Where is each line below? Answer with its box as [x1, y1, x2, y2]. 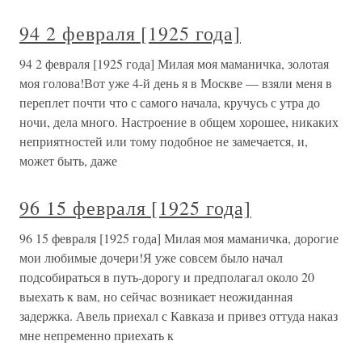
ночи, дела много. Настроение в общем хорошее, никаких [19, 113, 339, 131]
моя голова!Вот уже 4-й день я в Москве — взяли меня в [19, 74, 332, 92]
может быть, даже [19, 152, 117, 170]
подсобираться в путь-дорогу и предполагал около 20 [19, 268, 314, 286]
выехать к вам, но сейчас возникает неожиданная [19, 288, 293, 305]
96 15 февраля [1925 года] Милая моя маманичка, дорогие [19, 229, 339, 247]
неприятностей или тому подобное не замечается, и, [19, 133, 308, 150]
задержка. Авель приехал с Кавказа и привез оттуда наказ [19, 307, 338, 325]
